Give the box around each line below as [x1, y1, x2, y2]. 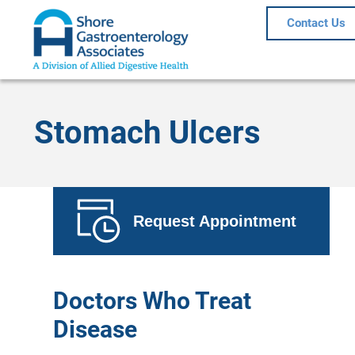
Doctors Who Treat [53, 286, 252, 315]
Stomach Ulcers [34, 113, 261, 151]
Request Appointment [133, 212, 297, 230]
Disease [53, 315, 138, 343]
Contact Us [286, 16, 345, 30]
